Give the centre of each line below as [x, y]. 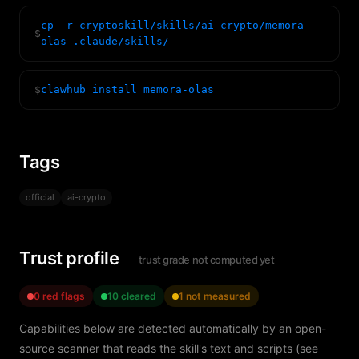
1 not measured [215, 296]
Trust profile [71, 258]
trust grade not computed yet [206, 260]
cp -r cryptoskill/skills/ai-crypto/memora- [175, 25]
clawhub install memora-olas [127, 89]
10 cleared [132, 296]
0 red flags [59, 296]
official [40, 197]
